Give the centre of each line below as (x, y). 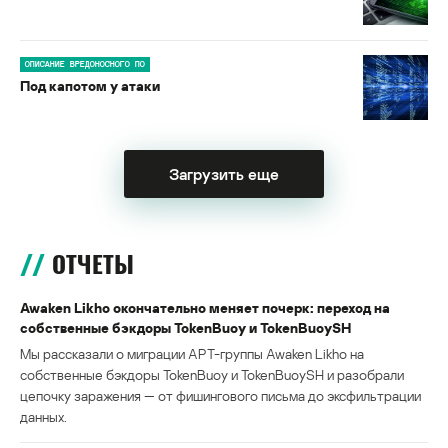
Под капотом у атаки (90, 86)
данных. (43, 417)
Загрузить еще (224, 174)
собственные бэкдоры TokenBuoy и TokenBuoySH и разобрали (212, 375)
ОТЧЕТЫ (93, 264)
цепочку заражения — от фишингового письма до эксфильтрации (220, 396)
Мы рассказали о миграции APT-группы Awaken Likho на (192, 354)
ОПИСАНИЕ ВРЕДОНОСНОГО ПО (85, 64)
